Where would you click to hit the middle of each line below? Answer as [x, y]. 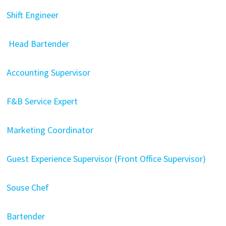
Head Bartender [38, 44]
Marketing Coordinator [50, 130]
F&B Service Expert [42, 101]
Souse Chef [27, 187]
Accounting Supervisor [48, 72]
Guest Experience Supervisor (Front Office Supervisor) [106, 159]
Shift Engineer [32, 15]
